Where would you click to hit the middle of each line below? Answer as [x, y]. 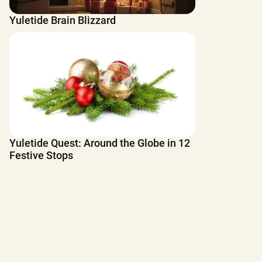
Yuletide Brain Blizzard [63, 20]
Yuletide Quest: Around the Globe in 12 [100, 143]
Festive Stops [41, 156]
